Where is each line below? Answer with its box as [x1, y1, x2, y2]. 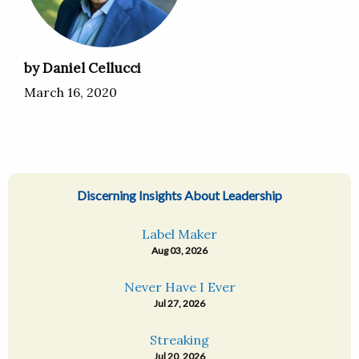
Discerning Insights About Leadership [77, 188, 282, 204]
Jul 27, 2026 [154, 297, 205, 310]
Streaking [150, 332, 209, 349]
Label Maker [142, 226, 217, 243]
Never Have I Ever [123, 279, 236, 296]
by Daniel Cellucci [24, 59, 141, 78]
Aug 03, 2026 [151, 244, 208, 257]
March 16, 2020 [24, 84, 117, 101]
